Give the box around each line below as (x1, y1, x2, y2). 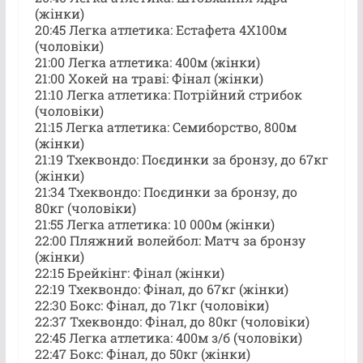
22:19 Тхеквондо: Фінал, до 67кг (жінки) (34, 280, 288, 297)
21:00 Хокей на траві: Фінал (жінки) (34, 69, 263, 87)
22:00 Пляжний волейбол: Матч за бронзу (34, 231, 305, 249)
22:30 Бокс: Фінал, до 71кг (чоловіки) (34, 296, 269, 314)
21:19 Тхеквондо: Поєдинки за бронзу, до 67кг (34, 150, 328, 168)
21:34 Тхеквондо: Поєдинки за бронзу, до (34, 182, 297, 200)
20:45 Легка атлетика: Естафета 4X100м (34, 20, 287, 38)
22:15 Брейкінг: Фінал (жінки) (34, 263, 224, 281)
